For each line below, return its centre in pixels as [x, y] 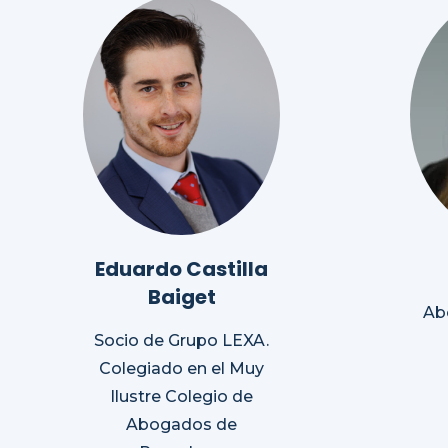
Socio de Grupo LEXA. [181, 341]
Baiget [181, 297]
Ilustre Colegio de [181, 397]
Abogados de [181, 425]
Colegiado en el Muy [181, 369]
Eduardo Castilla [181, 269]
